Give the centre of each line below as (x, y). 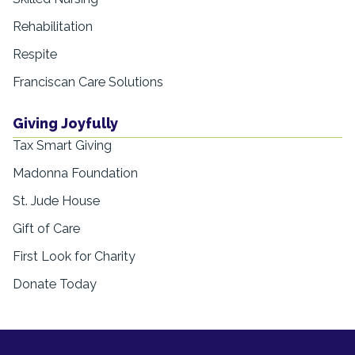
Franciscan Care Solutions (88, 82)
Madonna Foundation (75, 173)
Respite (35, 55)
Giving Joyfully (65, 124)
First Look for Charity (74, 256)
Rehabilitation (53, 27)
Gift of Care (46, 228)
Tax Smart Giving (62, 145)
